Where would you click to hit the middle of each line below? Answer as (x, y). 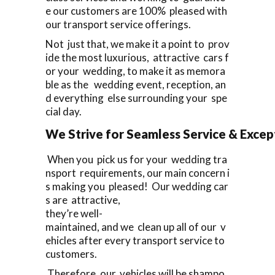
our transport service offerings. (118, 24)
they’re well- (74, 213)
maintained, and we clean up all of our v (136, 227)
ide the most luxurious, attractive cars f (137, 57)
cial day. (64, 111)
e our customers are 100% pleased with (137, 10)
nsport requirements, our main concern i (137, 172)
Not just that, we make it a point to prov (137, 44)
